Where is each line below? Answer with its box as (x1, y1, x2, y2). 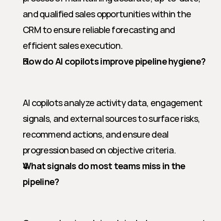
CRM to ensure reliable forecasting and (23, 24, 175, 36)
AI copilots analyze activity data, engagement (23, 97, 203, 109)
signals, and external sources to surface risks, (23, 112, 200, 124)
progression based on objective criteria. (23, 144, 176, 156)
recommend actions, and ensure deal (23, 128, 169, 140)
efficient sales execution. (23, 39, 123, 51)
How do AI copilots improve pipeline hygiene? (23, 55, 206, 67)
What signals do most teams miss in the (23, 160, 185, 172)
